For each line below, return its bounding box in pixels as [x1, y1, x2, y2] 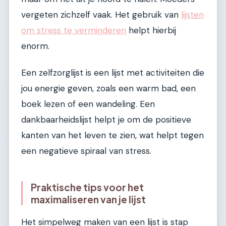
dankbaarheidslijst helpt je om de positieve [21, 114, 191, 126]
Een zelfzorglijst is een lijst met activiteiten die [21, 67, 204, 79]
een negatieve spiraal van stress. [21, 145, 151, 157]
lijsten [181, 9, 204, 21]
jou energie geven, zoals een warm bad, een [21, 83, 196, 94]
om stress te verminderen [21, 25, 126, 36]
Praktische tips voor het [31, 181, 144, 194]
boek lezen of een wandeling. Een [21, 98, 155, 110]
